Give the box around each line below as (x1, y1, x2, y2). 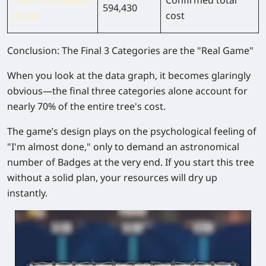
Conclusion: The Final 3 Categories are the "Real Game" (7, 43, 254, 57)
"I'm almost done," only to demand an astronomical (7, 140, 239, 153)
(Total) (12, 8, 40, 22)
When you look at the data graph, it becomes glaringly (7, 68, 251, 82)
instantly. (7, 186, 47, 199)
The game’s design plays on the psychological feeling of (7, 124, 256, 138)
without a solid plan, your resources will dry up (7, 170, 217, 184)
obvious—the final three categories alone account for (7, 84, 248, 97)
